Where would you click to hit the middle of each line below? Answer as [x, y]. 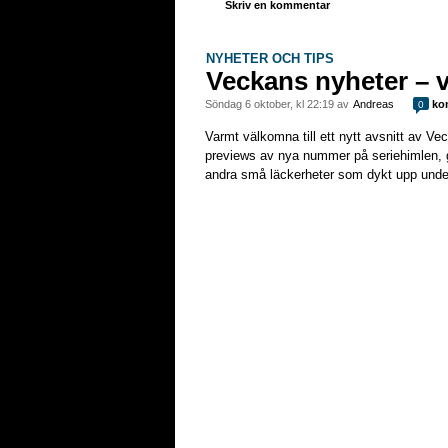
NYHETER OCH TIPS [270, 58]
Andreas [373, 104]
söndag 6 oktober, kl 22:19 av [282, 104]
